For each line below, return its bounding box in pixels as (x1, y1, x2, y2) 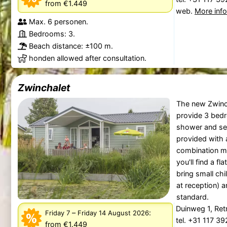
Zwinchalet (17, 82, 70, 94)
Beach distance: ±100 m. (28, 42, 113, 51)
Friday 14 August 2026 (77, 208, 149, 217)
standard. (176, 193, 209, 202)
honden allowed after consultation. (28, 54, 146, 63)
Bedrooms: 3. (28, 29, 75, 39)
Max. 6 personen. (28, 17, 88, 26)
